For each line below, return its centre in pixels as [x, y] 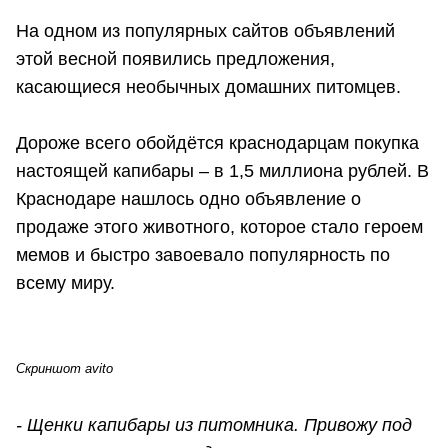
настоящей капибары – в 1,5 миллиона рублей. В [222, 171]
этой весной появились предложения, [175, 59]
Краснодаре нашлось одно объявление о [188, 199]
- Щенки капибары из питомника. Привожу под [214, 425]
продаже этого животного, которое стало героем [219, 227]
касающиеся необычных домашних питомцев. [208, 87]
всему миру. [65, 283]
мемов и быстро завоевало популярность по [203, 255]
